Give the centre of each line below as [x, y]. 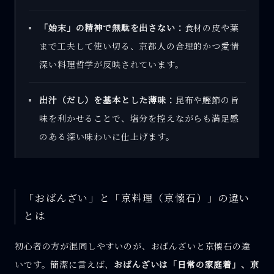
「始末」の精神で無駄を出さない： [112, 28]
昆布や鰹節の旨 [207, 100]
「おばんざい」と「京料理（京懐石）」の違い [137, 198]
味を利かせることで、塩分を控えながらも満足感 [139, 118]
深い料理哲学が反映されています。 [112, 65]
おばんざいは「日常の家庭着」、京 [187, 265]
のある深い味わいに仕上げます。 [107, 137]
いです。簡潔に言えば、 [65, 265]
